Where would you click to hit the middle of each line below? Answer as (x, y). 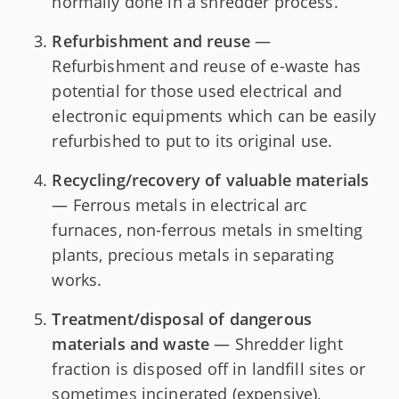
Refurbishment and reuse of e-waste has (207, 65)
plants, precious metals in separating (193, 254)
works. (77, 279)
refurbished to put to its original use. (192, 140)
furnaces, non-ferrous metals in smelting (208, 229)
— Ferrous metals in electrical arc (180, 204)
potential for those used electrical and (197, 90)
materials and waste (131, 343)
